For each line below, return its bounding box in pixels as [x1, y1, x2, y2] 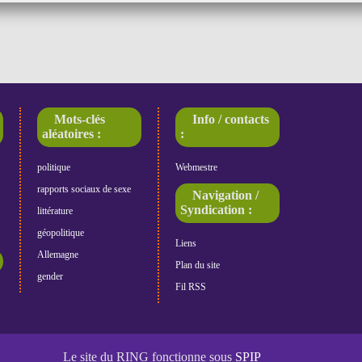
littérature [36, 204, 73, 217]
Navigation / [192, 188, 259, 203]
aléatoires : [42, 127, 102, 141]
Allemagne [36, 248, 78, 260]
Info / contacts [192, 112, 270, 127]
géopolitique [36, 226, 84, 238]
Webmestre [175, 161, 218, 173]
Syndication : [180, 203, 253, 217]
